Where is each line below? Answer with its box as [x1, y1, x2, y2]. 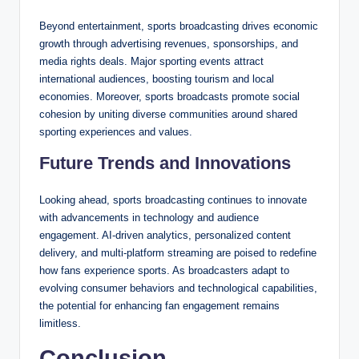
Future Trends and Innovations [39, 153, 291, 174]
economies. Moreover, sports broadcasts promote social [39, 91, 300, 103]
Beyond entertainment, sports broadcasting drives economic [39, 20, 318, 33]
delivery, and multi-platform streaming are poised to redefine [39, 247, 317, 260]
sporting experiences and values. [39, 126, 192, 139]
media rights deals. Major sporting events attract [39, 55, 264, 68]
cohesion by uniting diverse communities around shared [39, 108, 297, 121]
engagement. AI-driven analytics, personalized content [39, 229, 291, 242]
